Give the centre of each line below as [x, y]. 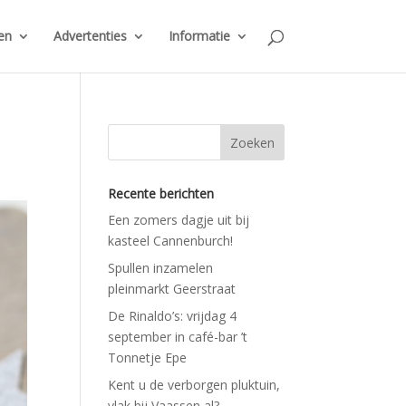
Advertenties [90, 36]
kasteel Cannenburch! [171, 241]
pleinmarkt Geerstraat [172, 289]
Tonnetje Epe [148, 358]
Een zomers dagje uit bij [179, 220]
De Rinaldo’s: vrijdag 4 [173, 316]
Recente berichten [161, 193]
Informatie [199, 36]
